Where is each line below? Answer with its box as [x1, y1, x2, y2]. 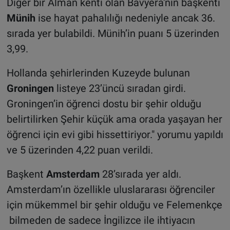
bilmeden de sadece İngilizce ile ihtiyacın [6, 214, 195, 226]
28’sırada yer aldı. [102, 167, 181, 180]
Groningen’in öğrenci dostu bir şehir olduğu [6, 97, 201, 110]
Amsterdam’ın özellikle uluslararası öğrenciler [6, 183, 215, 196]
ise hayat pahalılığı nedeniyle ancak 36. [37, 11, 215, 24]
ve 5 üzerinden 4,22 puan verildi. [6, 143, 153, 156]
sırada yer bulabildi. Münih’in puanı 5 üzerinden [6, 27, 219, 40]
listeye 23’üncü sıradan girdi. [56, 82, 186, 94]
